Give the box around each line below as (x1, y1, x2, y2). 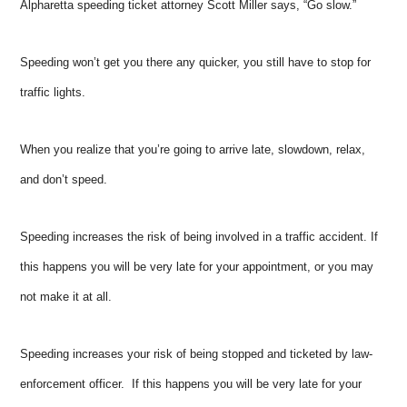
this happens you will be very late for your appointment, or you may (20, 259, 374, 273)
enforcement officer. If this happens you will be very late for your (20, 376, 362, 391)
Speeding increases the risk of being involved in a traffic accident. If (20, 229, 379, 243)
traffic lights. (20, 84, 86, 99)
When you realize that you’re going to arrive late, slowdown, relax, (20, 142, 366, 156)
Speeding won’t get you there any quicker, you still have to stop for (20, 55, 372, 69)
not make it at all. (20, 289, 113, 303)
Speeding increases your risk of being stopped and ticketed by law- (20, 346, 373, 361)
